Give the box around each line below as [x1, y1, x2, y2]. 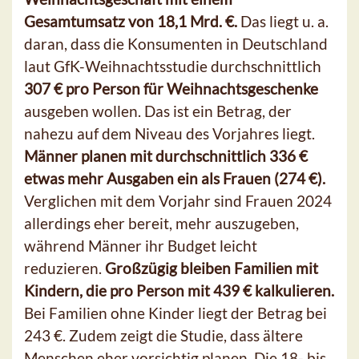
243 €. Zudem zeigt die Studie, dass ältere [24, 326, 303, 345]
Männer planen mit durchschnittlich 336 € [24, 147, 308, 166]
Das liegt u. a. [240, 12, 329, 31]
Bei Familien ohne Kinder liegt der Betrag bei [24, 304, 327, 323]
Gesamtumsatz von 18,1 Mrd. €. [24, 12, 240, 31]
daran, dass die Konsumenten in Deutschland [24, 34, 328, 54]
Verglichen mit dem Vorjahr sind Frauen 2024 [24, 192, 332, 211]
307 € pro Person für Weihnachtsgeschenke [24, 79, 318, 99]
